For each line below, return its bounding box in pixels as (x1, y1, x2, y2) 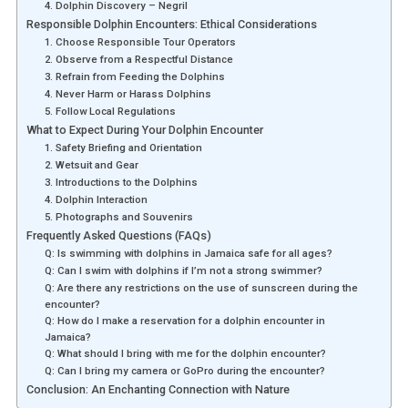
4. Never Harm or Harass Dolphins (44, 87, 211, 101)
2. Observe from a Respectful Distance (44, 53, 233, 66)
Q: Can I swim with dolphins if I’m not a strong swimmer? (44, 264, 322, 278)
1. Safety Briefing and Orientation (44, 141, 202, 155)
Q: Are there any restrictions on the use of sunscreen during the (44, 281, 358, 295)
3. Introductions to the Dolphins (44, 176, 198, 189)
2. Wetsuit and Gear (44, 158, 138, 172)
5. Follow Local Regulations (44, 105, 176, 118)
